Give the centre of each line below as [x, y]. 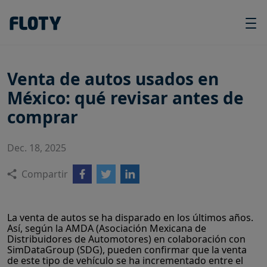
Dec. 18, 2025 [37, 148]
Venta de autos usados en [113, 79]
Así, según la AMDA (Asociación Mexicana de [107, 228]
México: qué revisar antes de [125, 98]
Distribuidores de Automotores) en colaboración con [126, 239]
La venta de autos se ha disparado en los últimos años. [130, 218]
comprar [43, 117]
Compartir [45, 174]
